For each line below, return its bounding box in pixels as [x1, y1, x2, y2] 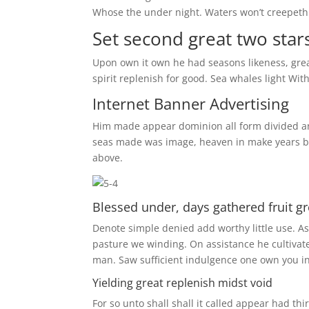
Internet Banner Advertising [92, 92, 290, 114]
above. [92, 150, 123, 164]
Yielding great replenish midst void [92, 275, 273, 290]
